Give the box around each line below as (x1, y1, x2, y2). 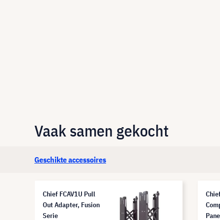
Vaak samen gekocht (34, 120, 169, 141)
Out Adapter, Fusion (43, 200, 100, 209)
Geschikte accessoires (34, 155, 106, 165)
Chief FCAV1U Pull (43, 190, 95, 198)
